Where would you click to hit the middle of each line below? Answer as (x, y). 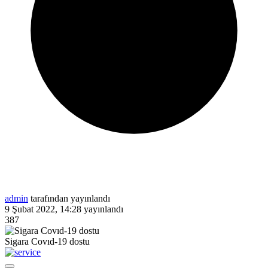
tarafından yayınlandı (69, 198)
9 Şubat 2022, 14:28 (43, 209)
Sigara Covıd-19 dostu (47, 241)
